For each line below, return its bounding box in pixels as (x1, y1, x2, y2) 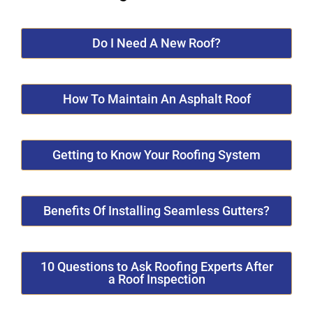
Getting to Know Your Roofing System (52, 147, 261, 162)
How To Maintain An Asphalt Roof (62, 91, 251, 106)
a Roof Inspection (108, 271, 205, 286)
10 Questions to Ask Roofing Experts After (40, 259, 273, 274)
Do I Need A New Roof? (92, 35, 221, 50)
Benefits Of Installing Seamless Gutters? (43, 203, 270, 218)
